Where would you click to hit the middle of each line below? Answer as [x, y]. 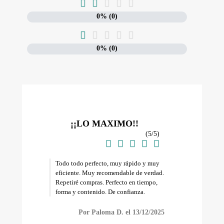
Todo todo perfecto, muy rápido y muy [107, 163]
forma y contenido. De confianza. [100, 191]
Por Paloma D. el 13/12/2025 [122, 212]
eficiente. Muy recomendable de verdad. [109, 172]
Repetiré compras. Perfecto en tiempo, [106, 182]
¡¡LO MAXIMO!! [104, 123]
